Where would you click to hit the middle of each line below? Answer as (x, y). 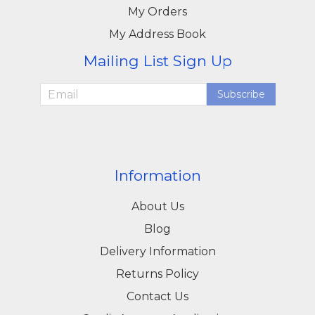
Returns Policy (157, 274)
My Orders (157, 12)
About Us (157, 207)
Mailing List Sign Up (157, 61)
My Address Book (157, 34)
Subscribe (241, 95)
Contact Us (157, 297)
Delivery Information (157, 252)
